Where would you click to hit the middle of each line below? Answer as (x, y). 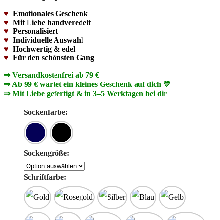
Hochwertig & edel (44, 49)
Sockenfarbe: (46, 112)
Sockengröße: (46, 153)
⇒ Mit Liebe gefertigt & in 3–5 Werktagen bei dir (85, 93)
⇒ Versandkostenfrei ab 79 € (52, 75)
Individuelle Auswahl (48, 40)
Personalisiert (35, 31)
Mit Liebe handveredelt (52, 22)
